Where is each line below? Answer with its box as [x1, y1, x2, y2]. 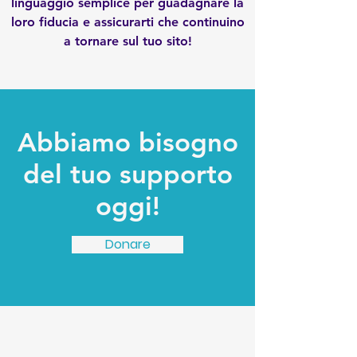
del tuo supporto [22, 158, 233, 190]
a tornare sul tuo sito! [63, 33, 192, 49]
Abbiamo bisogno [17, 126, 238, 158]
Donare [104, 235, 151, 253]
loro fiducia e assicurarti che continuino [10, 14, 245, 29]
